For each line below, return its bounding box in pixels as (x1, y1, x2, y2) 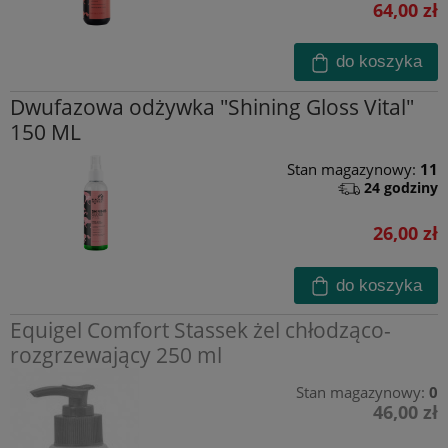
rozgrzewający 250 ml (10, 341, 222, 370)
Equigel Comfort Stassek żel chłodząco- (10, 316, 391, 345)
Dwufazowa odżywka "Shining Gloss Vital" (10, 92, 414, 121)
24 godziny (364, 177, 438, 197)
